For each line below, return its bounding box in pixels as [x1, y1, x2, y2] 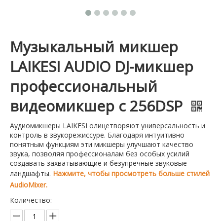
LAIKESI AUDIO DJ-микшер [10, 56, 193, 77]
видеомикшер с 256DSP [10, 96, 186, 116]
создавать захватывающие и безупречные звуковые [10, 158, 187, 168]
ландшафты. [10, 169, 53, 179]
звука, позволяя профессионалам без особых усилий [10, 149, 189, 159]
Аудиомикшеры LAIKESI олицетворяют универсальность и [10, 121, 205, 131]
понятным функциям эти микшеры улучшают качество [10, 140, 193, 149]
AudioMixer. [10, 180, 47, 190]
